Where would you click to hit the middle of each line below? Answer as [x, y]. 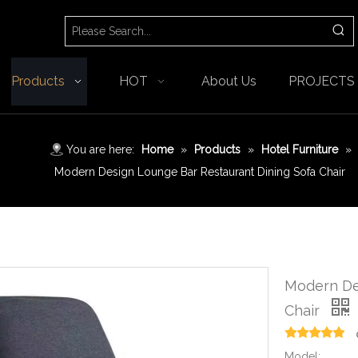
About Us [229, 81]
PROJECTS [321, 81]
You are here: [101, 149]
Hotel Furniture [300, 149]
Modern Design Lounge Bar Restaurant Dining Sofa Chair [200, 172]
